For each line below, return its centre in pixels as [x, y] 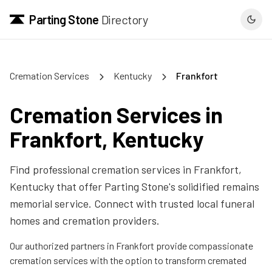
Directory [124, 19]
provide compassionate [204, 246]
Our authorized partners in [63, 246]
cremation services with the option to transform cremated [128, 260]
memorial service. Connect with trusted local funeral [132, 203]
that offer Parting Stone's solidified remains [157, 186]
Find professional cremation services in [102, 169]
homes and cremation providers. [85, 220]
